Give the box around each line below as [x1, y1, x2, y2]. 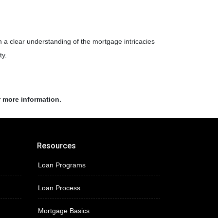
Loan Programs [38, 161, 86, 169]
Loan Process [38, 184, 80, 192]
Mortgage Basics [38, 207, 90, 215]
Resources [37, 141, 76, 150]
